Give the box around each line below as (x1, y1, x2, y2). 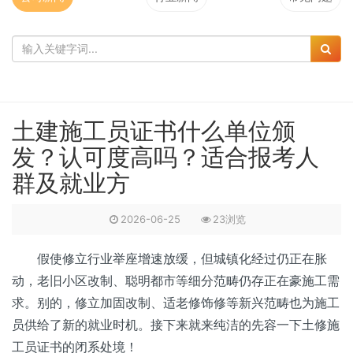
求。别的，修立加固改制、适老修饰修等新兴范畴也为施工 (12, 294, 340, 311)
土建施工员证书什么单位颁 (12, 117, 295, 145)
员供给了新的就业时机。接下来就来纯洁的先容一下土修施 (12, 316, 340, 333)
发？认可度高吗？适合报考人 (12, 143, 319, 171)
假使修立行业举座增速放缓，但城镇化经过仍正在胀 (12, 250, 327, 267)
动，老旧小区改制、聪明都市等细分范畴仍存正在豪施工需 (12, 272, 340, 289)
